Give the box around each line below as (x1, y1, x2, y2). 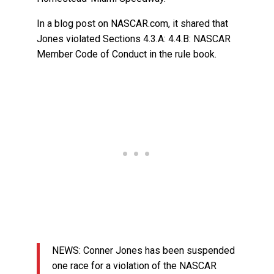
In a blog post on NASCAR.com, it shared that (37, 18, 229, 30)
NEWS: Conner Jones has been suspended (52, 245, 235, 257)
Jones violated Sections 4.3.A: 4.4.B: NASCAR (37, 33, 231, 45)
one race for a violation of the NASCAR (52, 260, 217, 272)
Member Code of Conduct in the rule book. (37, 48, 217, 61)
